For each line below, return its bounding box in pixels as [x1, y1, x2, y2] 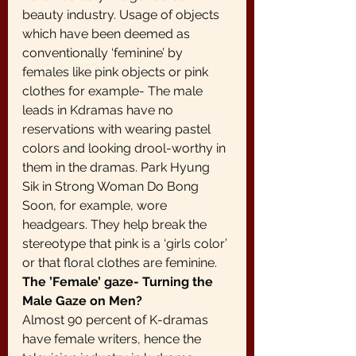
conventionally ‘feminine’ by [22, 45, 186, 60]
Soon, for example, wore [22, 198, 170, 213]
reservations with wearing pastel [22, 122, 214, 137]
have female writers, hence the [22, 331, 204, 346]
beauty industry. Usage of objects [22, 7, 222, 22]
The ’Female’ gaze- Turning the [22, 274, 216, 289]
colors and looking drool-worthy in [22, 141, 229, 156]
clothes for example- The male [22, 83, 206, 99]
